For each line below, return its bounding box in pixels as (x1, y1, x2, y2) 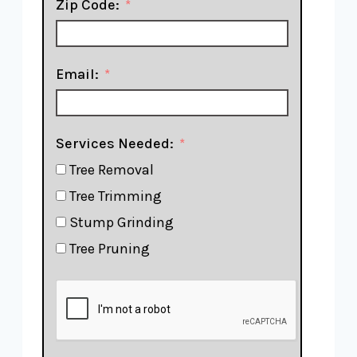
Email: (56, 65, 99, 83)
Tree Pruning (69, 240, 150, 257)
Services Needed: (56, 135, 174, 152)
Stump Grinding (69, 214, 174, 231)
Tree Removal (69, 161, 154, 178)
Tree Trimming (69, 187, 162, 205)
